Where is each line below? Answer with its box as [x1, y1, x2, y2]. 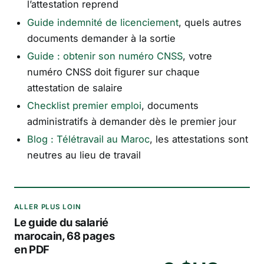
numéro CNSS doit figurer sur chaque [27, 65, 200, 78]
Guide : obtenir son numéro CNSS [27, 49, 183, 62]
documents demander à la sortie [27, 32, 176, 44]
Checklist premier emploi [27, 100, 141, 112]
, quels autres [178, 16, 242, 28]
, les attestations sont [149, 133, 248, 146]
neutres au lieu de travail [27, 149, 141, 161]
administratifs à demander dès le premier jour [27, 115, 236, 128]
